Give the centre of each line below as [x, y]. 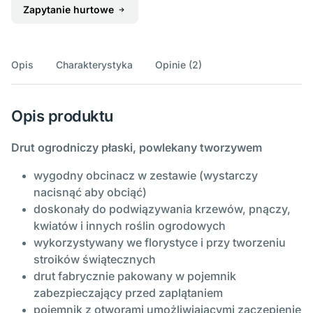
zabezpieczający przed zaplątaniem [128, 293]
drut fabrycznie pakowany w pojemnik [135, 276]
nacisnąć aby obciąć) [90, 192]
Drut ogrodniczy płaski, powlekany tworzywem [138, 148]
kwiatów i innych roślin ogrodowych [130, 226]
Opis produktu [62, 116]
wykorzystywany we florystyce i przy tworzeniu [160, 243]
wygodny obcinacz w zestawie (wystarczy [146, 176]
